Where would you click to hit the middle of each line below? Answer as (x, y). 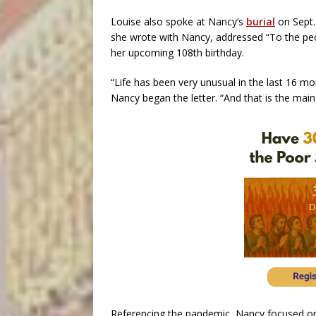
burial (261, 22)
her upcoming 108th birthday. (177, 53)
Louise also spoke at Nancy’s (178, 22)
